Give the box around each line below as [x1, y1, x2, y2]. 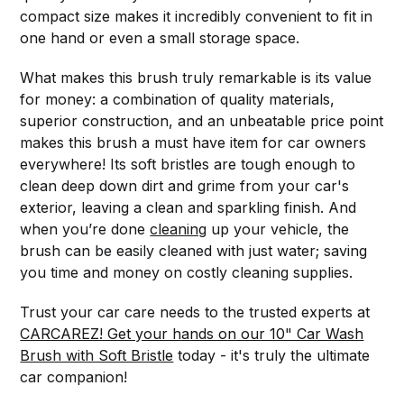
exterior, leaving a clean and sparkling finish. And [20, 197, 357, 216]
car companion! [20, 367, 128, 386]
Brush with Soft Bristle [20, 345, 174, 364]
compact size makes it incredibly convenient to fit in [20, 6, 373, 25]
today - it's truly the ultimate [173, 345, 371, 364]
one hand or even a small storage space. [20, 28, 300, 47]
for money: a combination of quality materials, [20, 89, 335, 108]
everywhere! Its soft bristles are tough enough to [20, 154, 356, 173]
